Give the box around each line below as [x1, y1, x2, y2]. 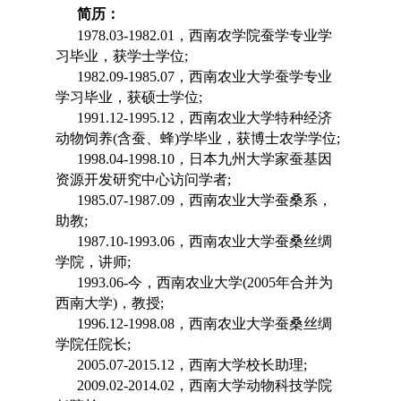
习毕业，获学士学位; [55, 48, 189, 64]
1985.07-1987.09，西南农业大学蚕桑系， [77, 192, 333, 209]
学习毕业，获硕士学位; [55, 90, 203, 106]
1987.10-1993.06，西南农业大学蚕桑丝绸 [77, 234, 333, 250]
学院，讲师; [55, 254, 132, 270]
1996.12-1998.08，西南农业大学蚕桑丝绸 [77, 316, 333, 332]
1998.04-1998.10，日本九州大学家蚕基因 [77, 151, 333, 167]
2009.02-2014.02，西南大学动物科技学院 [77, 378, 333, 394]
